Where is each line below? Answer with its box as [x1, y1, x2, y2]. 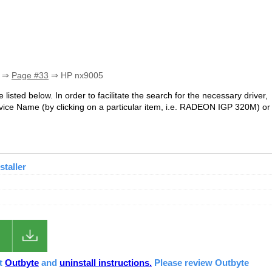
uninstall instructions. [59, 258, 152, 268]
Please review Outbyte [152, 258, 249, 268]
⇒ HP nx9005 [49, 70, 103, 80]
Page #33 [12, 70, 49, 80]
